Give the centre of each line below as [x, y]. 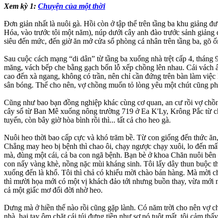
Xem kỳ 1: [21, 6]
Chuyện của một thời [72, 6]
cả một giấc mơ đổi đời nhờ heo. [53, 190]
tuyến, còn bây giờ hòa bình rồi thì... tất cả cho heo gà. [87, 120]
